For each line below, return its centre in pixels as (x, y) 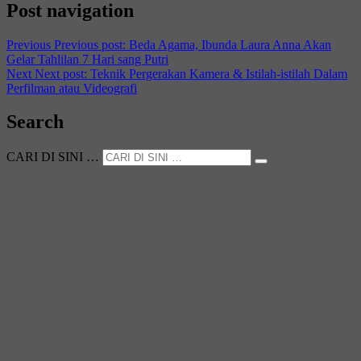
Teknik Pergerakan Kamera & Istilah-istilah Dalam (219, 73)
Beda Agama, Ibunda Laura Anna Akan (230, 44)
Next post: (61, 73)
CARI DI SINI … (53, 157)
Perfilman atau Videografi (72, 88)
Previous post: (90, 44)
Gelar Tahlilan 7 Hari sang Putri (87, 59)
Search (35, 122)
